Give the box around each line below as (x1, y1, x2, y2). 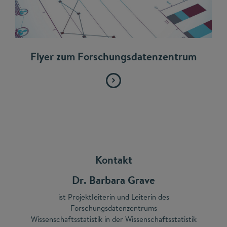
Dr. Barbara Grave (72, 172, 155, 187)
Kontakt (95, 152, 132, 167)
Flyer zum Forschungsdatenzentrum (30, 49, 197, 64)
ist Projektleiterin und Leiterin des (58, 191, 169, 202)
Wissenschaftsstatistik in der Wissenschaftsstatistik (30, 213, 197, 224)
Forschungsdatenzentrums (70, 202, 157, 213)
